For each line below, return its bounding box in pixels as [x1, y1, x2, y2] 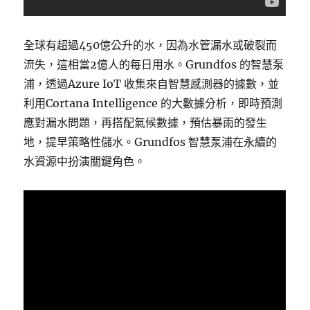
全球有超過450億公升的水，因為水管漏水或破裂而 [24, 38, 277, 53]
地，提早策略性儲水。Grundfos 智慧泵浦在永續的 [24, 135, 277, 149]
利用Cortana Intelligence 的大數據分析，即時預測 [24, 96, 283, 111]
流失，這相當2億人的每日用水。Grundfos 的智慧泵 [24, 57, 284, 72]
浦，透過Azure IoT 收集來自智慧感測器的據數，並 [24, 77, 280, 91]
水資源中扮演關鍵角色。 [24, 154, 146, 169]
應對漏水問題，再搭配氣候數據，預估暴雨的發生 [24, 116, 268, 130]
